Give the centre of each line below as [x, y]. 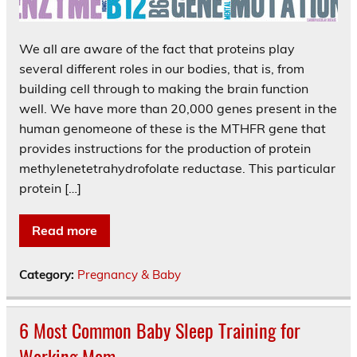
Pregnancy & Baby [129, 275]
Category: [48, 275]
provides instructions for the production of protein [165, 149]
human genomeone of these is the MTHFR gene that [173, 129]
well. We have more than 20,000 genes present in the [178, 109]
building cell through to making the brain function [164, 89]
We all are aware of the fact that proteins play [157, 49]
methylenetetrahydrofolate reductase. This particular [177, 169]
